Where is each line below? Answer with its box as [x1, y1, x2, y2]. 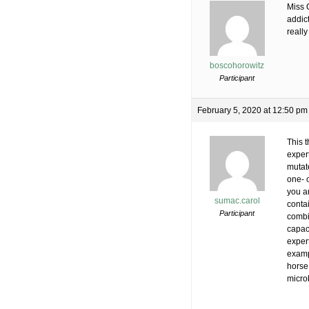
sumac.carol [214, 196, 260, 206]
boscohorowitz [210, 61, 264, 71]
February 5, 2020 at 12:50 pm [197, 106, 308, 116]
